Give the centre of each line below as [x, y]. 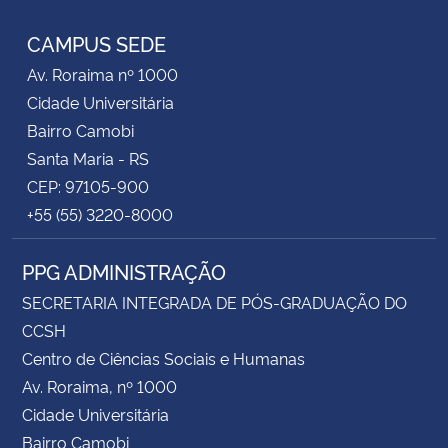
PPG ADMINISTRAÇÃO [124, 270]
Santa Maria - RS [88, 157]
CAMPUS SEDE [96, 42]
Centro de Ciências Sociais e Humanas [163, 357]
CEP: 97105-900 [88, 185]
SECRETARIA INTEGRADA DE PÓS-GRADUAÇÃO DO [214, 301]
